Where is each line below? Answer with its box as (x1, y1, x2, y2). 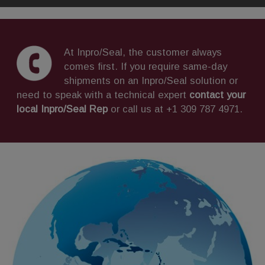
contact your (189, 89, 245, 101)
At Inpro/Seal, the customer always (64, 46, 222, 58)
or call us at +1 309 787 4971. (108, 103, 243, 115)
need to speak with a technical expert (17, 89, 189, 101)
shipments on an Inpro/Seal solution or (64, 75, 238, 86)
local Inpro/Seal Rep (17, 103, 108, 115)
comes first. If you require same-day (64, 60, 227, 72)
